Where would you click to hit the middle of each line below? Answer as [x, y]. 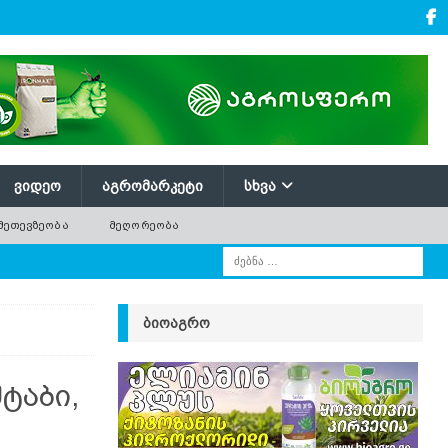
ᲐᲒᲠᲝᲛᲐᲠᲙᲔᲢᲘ [152, 186]
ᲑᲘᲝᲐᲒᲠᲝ [176, 323]
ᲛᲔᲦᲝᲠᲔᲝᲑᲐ [144, 225]
